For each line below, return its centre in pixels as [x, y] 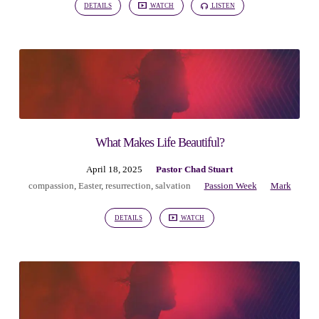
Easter [89, 185]
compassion [51, 185]
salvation [173, 185]
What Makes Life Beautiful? [159, 142]
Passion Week [230, 185]
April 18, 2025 [114, 169]
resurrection [128, 185]
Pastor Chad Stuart [194, 169]
